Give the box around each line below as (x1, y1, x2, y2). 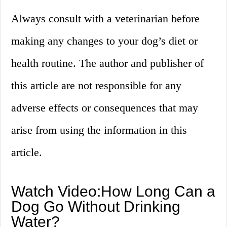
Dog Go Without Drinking (11, 198, 181, 215)
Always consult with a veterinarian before (11, 12, 200, 25)
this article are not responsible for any (11, 79, 182, 92)
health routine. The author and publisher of (11, 57, 204, 70)
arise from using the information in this (11, 124, 187, 137)
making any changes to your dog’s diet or (11, 34, 198, 48)
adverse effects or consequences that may (11, 101, 199, 115)
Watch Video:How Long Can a (11, 183, 216, 200)
